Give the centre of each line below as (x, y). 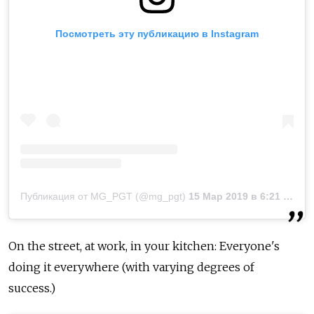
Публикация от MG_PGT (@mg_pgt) (103, 197)
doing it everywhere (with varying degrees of (131, 267)
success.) (33, 288)
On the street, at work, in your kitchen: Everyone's (144, 246)
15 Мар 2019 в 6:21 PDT (236, 197)
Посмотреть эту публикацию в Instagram (157, 34)
